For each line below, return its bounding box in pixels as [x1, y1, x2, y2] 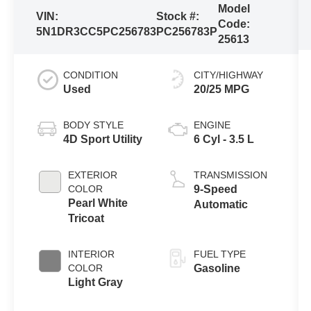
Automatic [193, 198, 248, 210]
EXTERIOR [68, 169, 118, 180]
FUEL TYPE [193, 248, 246, 260]
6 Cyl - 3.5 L [193, 133, 254, 145]
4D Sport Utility [63, 133, 143, 145]
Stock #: [156, 10, 200, 22]
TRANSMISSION [193, 169, 267, 180]
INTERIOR [68, 248, 115, 260]
